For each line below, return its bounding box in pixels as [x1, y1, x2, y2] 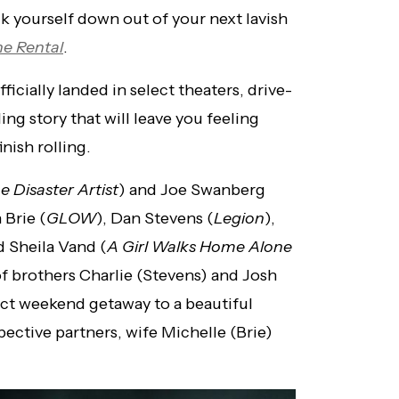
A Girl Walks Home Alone [107, 237, 292, 257]
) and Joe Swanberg [118, 180, 265, 200]
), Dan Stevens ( [96, 208, 214, 229]
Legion [214, 208, 265, 229]
